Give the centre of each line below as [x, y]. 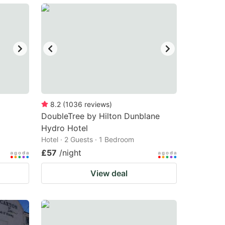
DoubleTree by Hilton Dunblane [100, 116]
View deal [109, 173]
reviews [97, 104]
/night [70, 153]
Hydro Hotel [65, 128]
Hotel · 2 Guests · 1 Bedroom [88, 139]
